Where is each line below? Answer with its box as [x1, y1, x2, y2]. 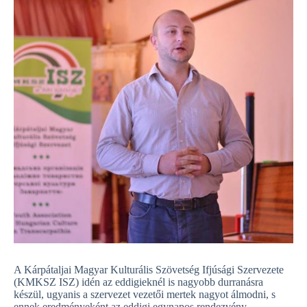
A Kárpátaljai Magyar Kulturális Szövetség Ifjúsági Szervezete [14, 264, 284, 275]
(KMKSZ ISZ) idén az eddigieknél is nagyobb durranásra [14, 276, 263, 288]
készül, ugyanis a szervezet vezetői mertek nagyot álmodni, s [14, 288, 275, 300]
